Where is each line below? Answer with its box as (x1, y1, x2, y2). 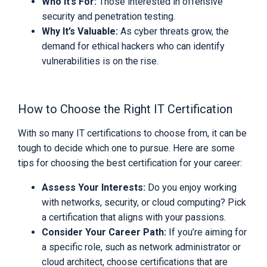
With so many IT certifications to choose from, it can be (18, 128, 247, 139)
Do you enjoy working (145, 182, 237, 194)
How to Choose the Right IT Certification (18, 102, 232, 117)
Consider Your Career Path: (42, 226, 166, 238)
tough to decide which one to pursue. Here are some (18, 142, 235, 154)
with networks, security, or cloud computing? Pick (42, 197, 246, 209)
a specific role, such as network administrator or (42, 241, 241, 253)
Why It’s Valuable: (42, 26, 118, 38)
